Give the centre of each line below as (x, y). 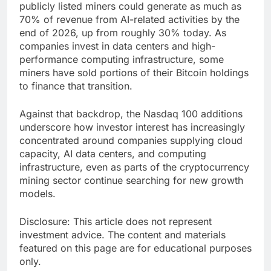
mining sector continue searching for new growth (131, 181)
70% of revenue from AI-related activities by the (129, 20)
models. (38, 194)
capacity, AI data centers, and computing (113, 154)
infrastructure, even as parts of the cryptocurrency (134, 167)
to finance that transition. (76, 86)
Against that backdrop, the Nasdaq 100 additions (131, 114)
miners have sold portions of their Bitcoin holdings (134, 73)
